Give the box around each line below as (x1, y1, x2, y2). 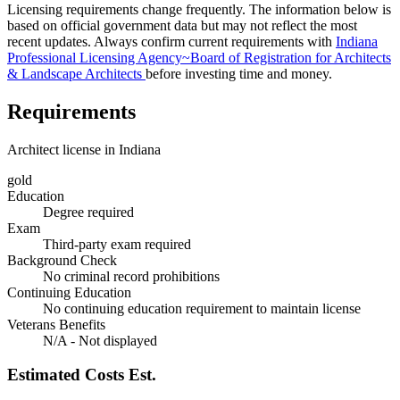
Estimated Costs (7, 365, 129, 385)
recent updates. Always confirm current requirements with (7, 33, 336, 49)
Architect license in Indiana (7, 141, 161, 157)
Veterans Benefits (7, 316, 105, 332)
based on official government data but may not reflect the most (7, 17, 357, 33)
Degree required (43, 204, 134, 220)
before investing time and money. (146, 65, 332, 81)
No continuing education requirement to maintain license (43, 300, 361, 316)
